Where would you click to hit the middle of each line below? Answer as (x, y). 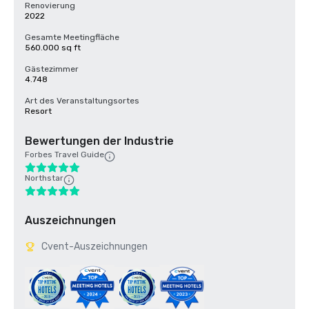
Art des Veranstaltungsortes (82, 101)
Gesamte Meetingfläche (72, 37)
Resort (38, 111)
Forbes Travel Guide (64, 154)
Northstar (44, 178)
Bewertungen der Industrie (99, 141)
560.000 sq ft (53, 48)
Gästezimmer (52, 69)
